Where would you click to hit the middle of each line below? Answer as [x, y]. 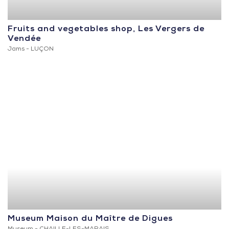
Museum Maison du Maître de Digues [90, 219]
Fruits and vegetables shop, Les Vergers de [106, 29]
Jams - [19, 49]
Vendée [24, 39]
